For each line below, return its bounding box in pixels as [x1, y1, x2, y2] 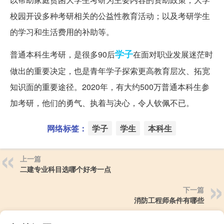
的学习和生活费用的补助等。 [10, 26, 114, 38]
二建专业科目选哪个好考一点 [20, 164, 111, 174]
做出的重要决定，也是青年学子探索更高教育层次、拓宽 [10, 65, 210, 77]
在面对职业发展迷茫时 [133, 48, 213, 60]
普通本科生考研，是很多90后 [10, 48, 115, 60]
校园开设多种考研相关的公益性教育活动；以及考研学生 [10, 10, 210, 22]
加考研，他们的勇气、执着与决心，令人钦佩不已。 [10, 97, 194, 109]
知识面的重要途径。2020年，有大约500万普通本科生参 [10, 81, 209, 93]
